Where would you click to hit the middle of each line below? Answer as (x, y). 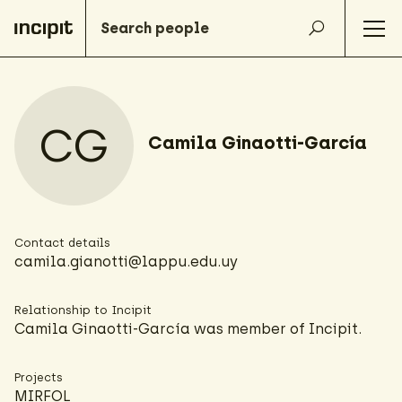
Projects (39, 377)
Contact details (62, 243)
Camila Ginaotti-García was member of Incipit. (188, 329)
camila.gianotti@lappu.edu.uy (126, 262)
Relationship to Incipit (83, 310)
